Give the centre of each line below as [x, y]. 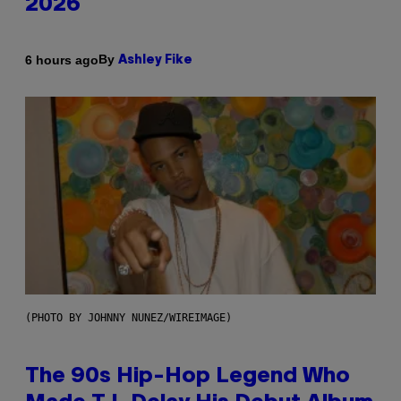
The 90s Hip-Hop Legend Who [188, 377]
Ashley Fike [155, 61]
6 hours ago [62, 60]
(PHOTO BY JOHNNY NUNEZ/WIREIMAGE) [128, 318]
